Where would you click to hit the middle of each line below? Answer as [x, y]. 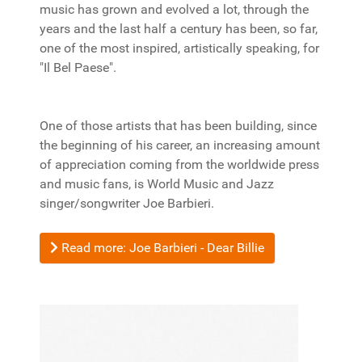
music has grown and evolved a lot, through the [174, 9]
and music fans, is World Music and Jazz [157, 184]
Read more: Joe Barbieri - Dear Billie [161, 248]
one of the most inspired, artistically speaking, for [179, 48]
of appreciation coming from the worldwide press [179, 164]
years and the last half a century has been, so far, [179, 29]
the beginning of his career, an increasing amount [180, 145]
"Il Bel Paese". [78, 67]
